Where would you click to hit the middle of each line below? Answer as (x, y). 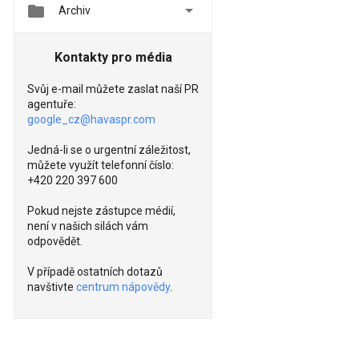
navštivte (52, 287)
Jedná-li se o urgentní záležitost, (109, 150)
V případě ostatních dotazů (95, 272)
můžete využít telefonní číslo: (101, 165)
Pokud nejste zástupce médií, (101, 211)
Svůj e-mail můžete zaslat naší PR (113, 89)
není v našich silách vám (88, 226)
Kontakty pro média (113, 58)
